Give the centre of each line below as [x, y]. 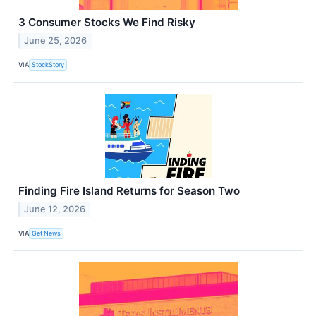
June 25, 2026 [56, 40]
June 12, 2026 [55, 209]
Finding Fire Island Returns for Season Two [129, 190]
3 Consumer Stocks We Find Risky [107, 23]
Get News [47, 233]
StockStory [48, 65]
